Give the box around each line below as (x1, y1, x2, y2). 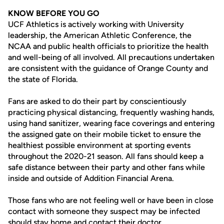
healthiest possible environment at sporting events (8, 140, 190, 150)
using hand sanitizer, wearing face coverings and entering (8, 118, 214, 128)
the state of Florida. (8, 74, 78, 84)
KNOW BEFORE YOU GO (8, 8, 99, 18)
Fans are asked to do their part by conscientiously (8, 96, 186, 106)
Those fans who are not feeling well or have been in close (8, 195, 213, 205)
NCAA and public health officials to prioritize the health (8, 41, 208, 51)
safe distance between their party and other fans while (8, 162, 205, 172)
